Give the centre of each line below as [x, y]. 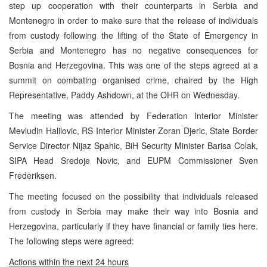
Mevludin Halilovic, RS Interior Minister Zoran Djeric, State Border [133, 130]
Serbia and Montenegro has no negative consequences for [133, 50]
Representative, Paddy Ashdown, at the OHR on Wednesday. [124, 94]
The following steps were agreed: [72, 240]
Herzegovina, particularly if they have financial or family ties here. [133, 226]
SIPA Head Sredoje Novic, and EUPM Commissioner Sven [133, 160]
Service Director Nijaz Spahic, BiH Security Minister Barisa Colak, [133, 145]
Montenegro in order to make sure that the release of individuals [133, 20]
